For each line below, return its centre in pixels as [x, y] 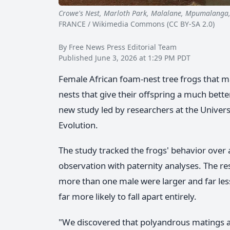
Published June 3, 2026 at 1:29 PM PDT [124, 58]
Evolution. [78, 125]
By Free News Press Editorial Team [118, 47]
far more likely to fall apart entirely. [128, 197]
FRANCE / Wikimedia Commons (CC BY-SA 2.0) [137, 24]
